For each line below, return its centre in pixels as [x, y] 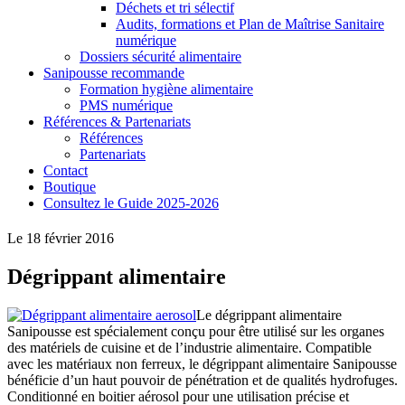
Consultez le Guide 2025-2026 [131, 202]
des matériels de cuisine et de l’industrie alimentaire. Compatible [189, 348]
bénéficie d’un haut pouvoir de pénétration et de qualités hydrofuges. [202, 381]
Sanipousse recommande [114, 72]
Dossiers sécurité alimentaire [160, 56]
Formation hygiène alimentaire [166, 89]
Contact [66, 170]
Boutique [70, 186]
